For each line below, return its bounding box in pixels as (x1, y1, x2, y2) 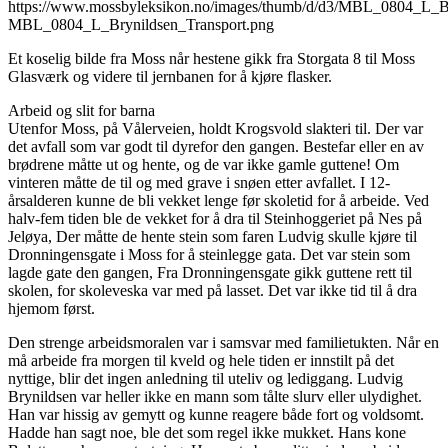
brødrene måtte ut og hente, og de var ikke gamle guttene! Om (8, 156, 399, 174)
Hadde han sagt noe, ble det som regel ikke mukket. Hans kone (8, 424, 406, 442)
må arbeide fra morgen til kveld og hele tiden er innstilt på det (8, 352, 394, 370)
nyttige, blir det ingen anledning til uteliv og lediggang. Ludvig (8, 370, 403, 388)
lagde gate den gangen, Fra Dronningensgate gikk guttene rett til (8, 264, 412, 282)
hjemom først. (8, 300, 95, 318)
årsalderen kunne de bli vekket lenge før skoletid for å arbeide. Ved (8, 192, 429, 210)
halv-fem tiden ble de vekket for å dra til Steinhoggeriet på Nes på (8, 210, 422, 228)
